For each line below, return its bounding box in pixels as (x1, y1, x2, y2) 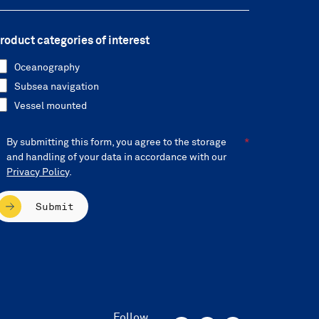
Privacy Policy (6, 167, 70, 177)
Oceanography (14, 63, 80, 73)
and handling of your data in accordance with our (6, 152, 227, 162)
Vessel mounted (14, 101, 87, 111)
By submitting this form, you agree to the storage (6, 137, 227, 147)
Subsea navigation (14, 82, 99, 92)
